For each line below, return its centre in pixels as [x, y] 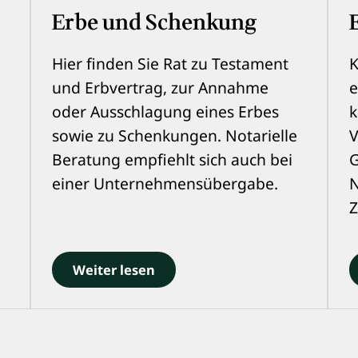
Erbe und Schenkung [154, 23]
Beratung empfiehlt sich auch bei [172, 159]
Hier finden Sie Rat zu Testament [170, 63]
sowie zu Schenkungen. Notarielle [174, 135]
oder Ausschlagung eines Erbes [165, 111]
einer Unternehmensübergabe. [165, 183]
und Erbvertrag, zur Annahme [160, 87]
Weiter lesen [113, 270]
